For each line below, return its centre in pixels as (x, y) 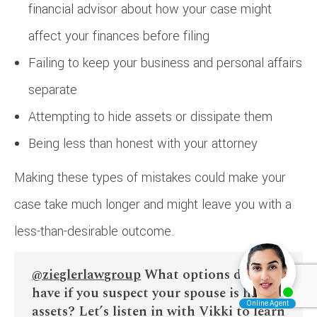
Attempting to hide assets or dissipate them (150, 116)
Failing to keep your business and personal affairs (165, 63)
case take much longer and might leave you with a (153, 204)
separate (53, 90)
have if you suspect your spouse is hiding (157, 293)
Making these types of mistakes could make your (150, 177)
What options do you (208, 275)
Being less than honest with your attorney (143, 143)
